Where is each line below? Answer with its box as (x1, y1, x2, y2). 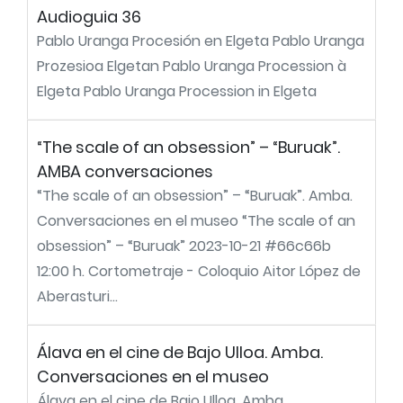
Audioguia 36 (37, 5, 141, 28)
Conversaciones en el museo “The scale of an (37, 210, 355, 231)
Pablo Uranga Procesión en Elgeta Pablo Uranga (37, 31, 364, 51)
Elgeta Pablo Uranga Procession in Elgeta (37, 81, 317, 102)
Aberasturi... (37, 286, 118, 307)
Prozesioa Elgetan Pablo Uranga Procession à (37, 56, 346, 76)
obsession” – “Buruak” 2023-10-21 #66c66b (37, 236, 331, 256)
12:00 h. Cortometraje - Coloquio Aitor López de (37, 261, 361, 282)
